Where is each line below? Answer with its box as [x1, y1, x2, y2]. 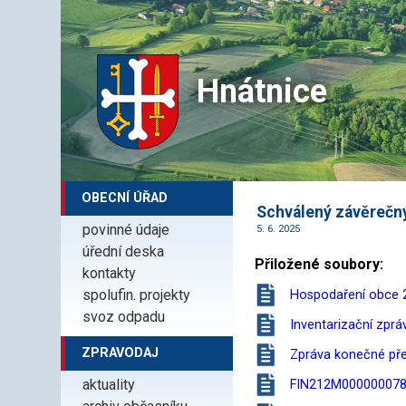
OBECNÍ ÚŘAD [82, 190, 169, 206]
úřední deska [82, 242, 165, 260]
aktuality [82, 375, 136, 393]
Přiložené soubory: [255, 255, 384, 273]
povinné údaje [82, 220, 170, 238]
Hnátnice [197, 72, 328, 111]
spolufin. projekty [82, 285, 191, 304]
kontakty [82, 264, 137, 282]
